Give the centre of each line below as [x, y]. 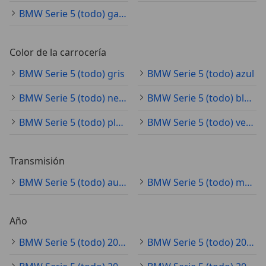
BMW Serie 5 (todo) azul [201, 74]
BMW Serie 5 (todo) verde [250, 123]
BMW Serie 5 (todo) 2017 [250, 243]
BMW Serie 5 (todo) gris [72, 74]
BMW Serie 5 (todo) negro [123, 98]
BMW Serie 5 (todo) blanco [248, 98]
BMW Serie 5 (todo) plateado [120, 123]
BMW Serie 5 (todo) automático [123, 183]
